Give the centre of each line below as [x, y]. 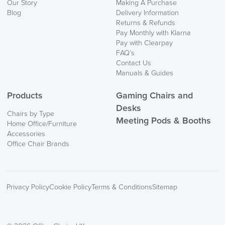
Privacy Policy [28, 187]
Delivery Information [147, 13]
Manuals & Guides [144, 73]
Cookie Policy [71, 187]
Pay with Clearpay [144, 43]
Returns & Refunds [145, 23]
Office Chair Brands [38, 144]
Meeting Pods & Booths [163, 120]
